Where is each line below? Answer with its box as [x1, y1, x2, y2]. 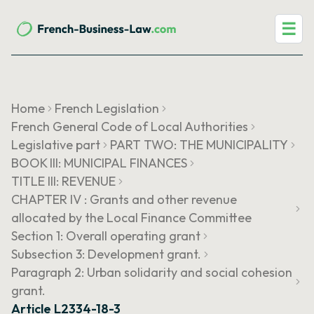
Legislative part [11, 137, 100, 153]
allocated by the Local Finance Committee [11, 210, 252, 226]
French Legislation [55, 100, 159, 116]
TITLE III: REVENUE [11, 173, 116, 189]
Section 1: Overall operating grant [11, 228, 200, 244]
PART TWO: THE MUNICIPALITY [110, 137, 288, 153]
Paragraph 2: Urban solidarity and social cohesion [11, 264, 292, 280]
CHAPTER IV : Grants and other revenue [11, 191, 237, 207]
